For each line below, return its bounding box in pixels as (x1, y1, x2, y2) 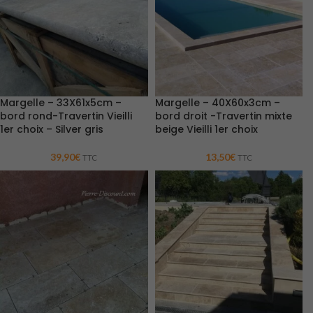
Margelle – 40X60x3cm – (154, 95, 280, 110)
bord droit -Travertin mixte (154, 108, 292, 123)
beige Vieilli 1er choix (154, 122, 258, 136)
